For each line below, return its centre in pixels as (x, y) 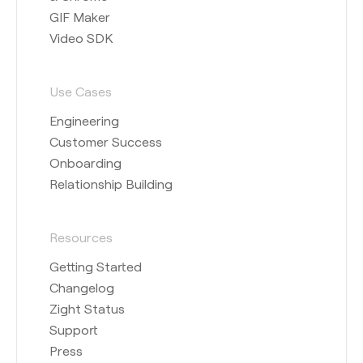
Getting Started (96, 266)
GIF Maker (80, 16)
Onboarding (85, 162)
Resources (81, 237)
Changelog (82, 287)
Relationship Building (111, 183)
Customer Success (106, 141)
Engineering (84, 120)
